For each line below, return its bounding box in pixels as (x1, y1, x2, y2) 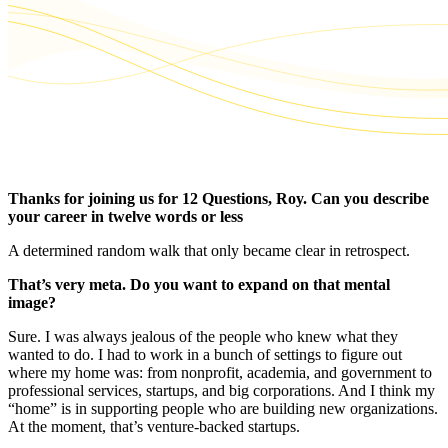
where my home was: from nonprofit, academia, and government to (8, 363, 432, 381)
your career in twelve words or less (8, 207, 243, 225)
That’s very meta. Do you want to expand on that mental (8, 275, 390, 293)
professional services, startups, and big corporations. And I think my (8, 381, 435, 399)
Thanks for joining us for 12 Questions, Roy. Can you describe (8, 189, 429, 207)
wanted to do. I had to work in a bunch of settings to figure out (8, 345, 402, 363)
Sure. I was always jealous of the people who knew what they (8, 327, 398, 345)
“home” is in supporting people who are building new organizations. (8, 399, 438, 417)
